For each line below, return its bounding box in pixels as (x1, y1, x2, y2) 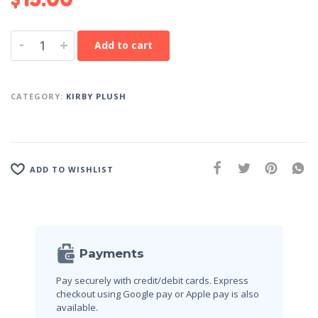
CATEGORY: (11, 91, 66, 102)
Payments (79, 246, 144, 261)
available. (56, 301, 98, 314)
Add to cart (94, 38, 153, 53)
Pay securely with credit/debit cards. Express (56, 274, 248, 287)
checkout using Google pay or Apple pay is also (56, 287, 259, 301)
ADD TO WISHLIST (30, 163, 114, 175)
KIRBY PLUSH (66, 91, 126, 102)
